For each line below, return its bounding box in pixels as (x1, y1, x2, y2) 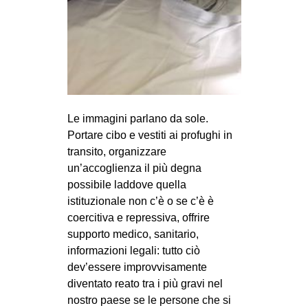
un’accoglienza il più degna (67, 162, 201, 175)
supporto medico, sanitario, (67, 228, 199, 241)
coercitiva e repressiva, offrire (67, 212, 210, 224)
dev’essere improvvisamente (67, 261, 207, 274)
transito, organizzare (67, 146, 166, 158)
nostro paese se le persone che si (67, 294, 231, 307)
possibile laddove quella (67, 179, 186, 191)
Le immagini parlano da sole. (67, 113, 208, 125)
